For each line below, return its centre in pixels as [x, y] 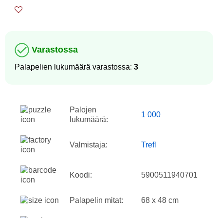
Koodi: [81, 175]
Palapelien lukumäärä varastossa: [74, 67]
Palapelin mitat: [96, 200]
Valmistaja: [89, 145]
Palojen [83, 110]
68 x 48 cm [160, 200]
